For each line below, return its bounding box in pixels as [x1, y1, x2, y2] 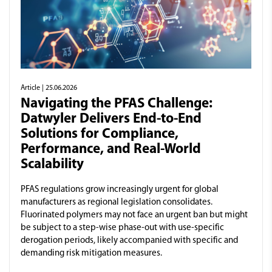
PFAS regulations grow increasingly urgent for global [21, 185, 219, 194]
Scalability [21, 157, 84, 172]
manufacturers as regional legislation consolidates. [21, 197, 212, 207]
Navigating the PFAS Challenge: [21, 97, 212, 111]
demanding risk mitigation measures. [21, 248, 162, 258]
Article [21, 84, 40, 92]
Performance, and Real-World [21, 142, 201, 157]
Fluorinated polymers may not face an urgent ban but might [21, 210, 248, 220]
